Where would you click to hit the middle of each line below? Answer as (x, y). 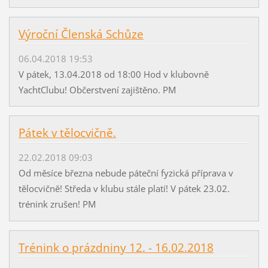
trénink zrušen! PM (57, 204)
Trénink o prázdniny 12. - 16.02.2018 (116, 247)
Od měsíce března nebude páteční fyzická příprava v (126, 173)
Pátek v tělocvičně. (67, 133)
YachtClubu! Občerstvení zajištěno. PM (97, 89)
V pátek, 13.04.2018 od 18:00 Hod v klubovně (113, 74)
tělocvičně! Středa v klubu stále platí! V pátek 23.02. (124, 188)
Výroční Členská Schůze (81, 34)
